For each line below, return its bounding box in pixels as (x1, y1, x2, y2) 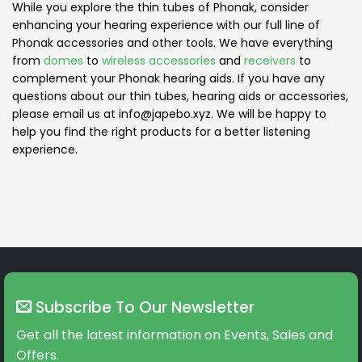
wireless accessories (102, 52, 216, 69)
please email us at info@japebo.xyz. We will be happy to (12, 105, 326, 122)
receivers (244, 52, 296, 69)
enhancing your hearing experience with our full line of (12, 16, 320, 33)
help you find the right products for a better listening (12, 123, 310, 140)
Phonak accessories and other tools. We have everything (12, 34, 333, 51)
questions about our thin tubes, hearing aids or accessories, (12, 87, 348, 104)
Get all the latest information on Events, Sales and (16, 326, 333, 345)
